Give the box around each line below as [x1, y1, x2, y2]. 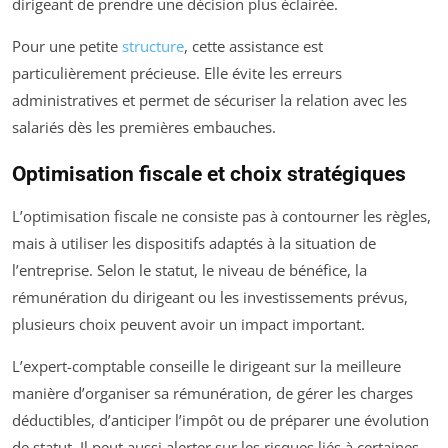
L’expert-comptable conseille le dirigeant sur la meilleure [12, 356, 401, 376]
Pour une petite [12, 36, 122, 56]
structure [122, 36, 184, 56]
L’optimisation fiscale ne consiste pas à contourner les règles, [12, 206, 431, 226]
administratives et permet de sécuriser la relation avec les [12, 90, 407, 110]
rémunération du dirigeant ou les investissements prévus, [12, 287, 408, 307]
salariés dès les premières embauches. [12, 117, 276, 137]
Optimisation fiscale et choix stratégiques [12, 162, 406, 186]
